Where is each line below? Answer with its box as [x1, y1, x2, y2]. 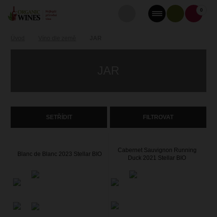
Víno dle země [38, 35, 77, 42]
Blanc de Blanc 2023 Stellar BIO [17, 151, 102, 157]
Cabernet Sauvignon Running [117, 147, 197, 154]
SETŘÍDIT [46, 114, 72, 121]
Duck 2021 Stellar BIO [128, 155, 186, 161]
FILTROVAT [142, 114, 173, 121]
